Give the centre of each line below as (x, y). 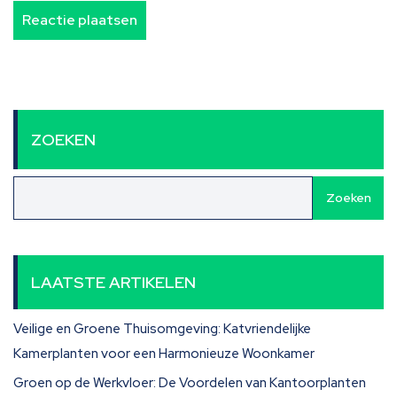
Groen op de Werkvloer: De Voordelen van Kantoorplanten (190, 383)
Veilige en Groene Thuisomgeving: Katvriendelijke (162, 329)
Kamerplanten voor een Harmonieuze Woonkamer (164, 354)
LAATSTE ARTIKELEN (113, 282)
